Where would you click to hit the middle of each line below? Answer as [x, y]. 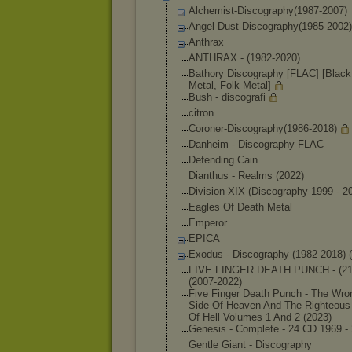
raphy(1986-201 [293, 128]
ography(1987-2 [293, 11]
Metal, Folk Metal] [230, 85]
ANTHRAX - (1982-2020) [244, 58]
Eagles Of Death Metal [240, 207]
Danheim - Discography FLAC [256, 144]
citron [201, 113]
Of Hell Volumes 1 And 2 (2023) [260, 317]
